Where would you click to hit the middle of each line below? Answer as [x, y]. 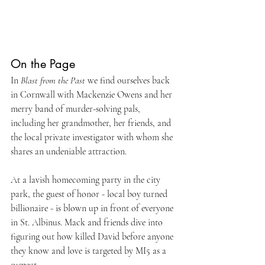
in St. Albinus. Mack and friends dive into [88, 223]
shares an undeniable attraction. [70, 152]
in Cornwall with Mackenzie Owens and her [93, 95]
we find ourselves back [129, 81]
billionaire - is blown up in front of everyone [93, 209]
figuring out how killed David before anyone [93, 237]
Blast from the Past [53, 81]
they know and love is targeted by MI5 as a [90, 251]
